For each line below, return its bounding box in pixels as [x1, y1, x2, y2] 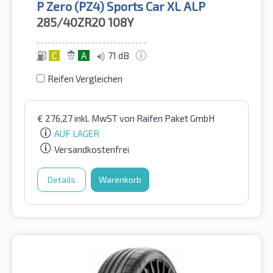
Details [48, 174, 76, 185]
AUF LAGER [54, 128, 99, 140]
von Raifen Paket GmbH [119, 112, 214, 124]
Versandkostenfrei [54, 144, 129, 155]
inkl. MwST [74, 112, 119, 124]
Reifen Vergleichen [48, 73, 122, 84]
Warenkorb [99, 174, 141, 185]
